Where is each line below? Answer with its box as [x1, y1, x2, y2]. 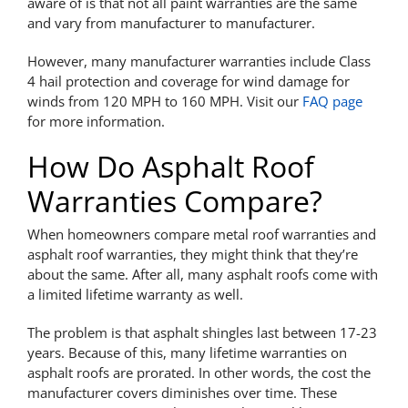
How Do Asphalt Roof [26, 146, 314, 186]
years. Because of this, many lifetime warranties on [26, 342, 347, 362]
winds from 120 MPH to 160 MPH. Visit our [26, 91, 302, 110]
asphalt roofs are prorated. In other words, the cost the [26, 362, 371, 382]
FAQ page [301, 91, 362, 110]
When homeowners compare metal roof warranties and [26, 224, 376, 243]
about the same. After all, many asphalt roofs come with [26, 264, 378, 283]
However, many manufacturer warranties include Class [26, 51, 371, 70]
